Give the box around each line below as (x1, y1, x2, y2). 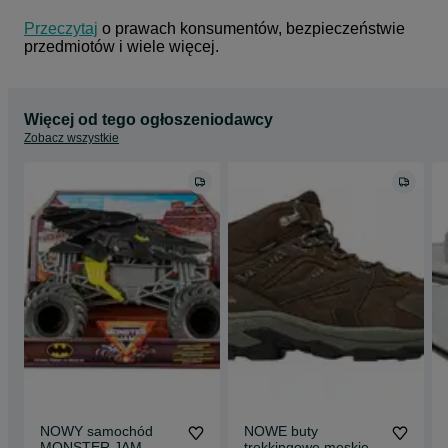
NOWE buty (244, 423, 318, 439)
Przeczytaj (24, 20, 98, 37)
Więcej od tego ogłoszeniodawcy (24, 111, 273, 128)
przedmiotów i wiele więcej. (24, 38, 219, 55)
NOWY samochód (40, 423, 153, 439)
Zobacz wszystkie (24, 131, 119, 145)
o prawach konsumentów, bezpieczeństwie (98, 20, 405, 37)
